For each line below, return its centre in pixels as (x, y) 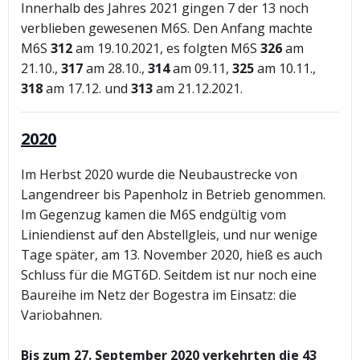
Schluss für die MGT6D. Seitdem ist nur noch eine (169, 275)
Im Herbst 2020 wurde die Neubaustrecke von (159, 175)
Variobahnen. (61, 315)
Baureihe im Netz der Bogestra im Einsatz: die (159, 295)
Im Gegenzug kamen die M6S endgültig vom (153, 215)
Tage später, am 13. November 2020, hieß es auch (172, 255)
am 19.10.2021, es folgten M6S (166, 49)
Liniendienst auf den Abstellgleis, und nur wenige (169, 235)
